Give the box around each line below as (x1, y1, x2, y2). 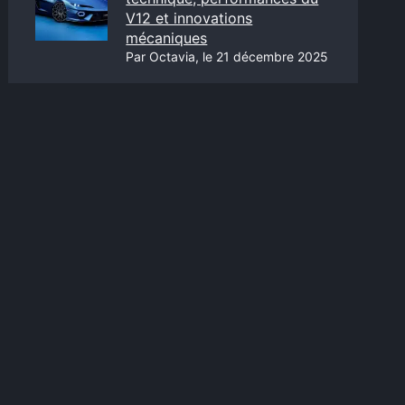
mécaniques (126, 29, 208, 47)
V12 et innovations (126, 9, 253, 27)
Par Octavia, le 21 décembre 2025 (126, 49, 329, 64)
